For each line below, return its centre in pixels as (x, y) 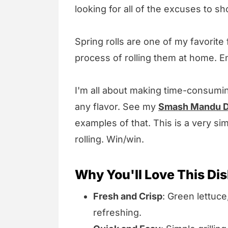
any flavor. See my (117, 107)
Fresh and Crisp (128, 196)
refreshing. (117, 213)
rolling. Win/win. (109, 139)
